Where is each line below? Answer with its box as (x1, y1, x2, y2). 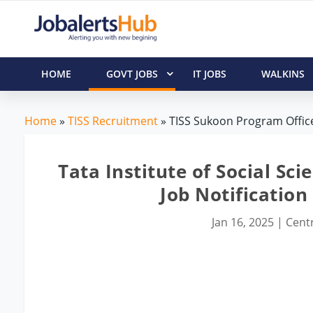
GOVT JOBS (105, 66, 158, 80)
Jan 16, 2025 (211, 214, 274, 230)
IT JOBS (192, 66, 226, 80)
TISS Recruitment (67, 112, 158, 129)
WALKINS (261, 66, 305, 80)
